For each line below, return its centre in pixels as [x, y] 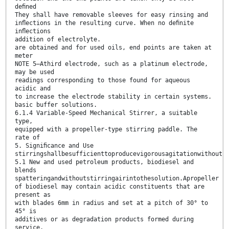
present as [33, 195]
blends [26, 170]
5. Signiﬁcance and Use [54, 146]
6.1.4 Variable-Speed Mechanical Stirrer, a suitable [106, 113]
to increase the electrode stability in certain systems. [113, 97]
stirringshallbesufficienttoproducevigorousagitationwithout [119, 154]
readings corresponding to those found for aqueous [102, 81]
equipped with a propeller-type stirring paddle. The [106, 130]
